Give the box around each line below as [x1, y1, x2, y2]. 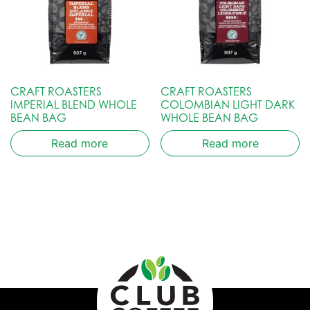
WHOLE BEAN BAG [161, 110, 259, 125]
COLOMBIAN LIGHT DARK [161, 97, 295, 111]
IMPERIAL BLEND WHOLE [10, 97, 137, 111]
